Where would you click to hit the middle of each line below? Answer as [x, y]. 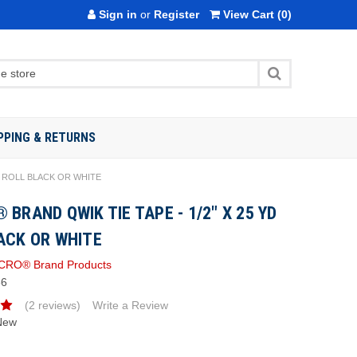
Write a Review [130, 305]
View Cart [248, 14]
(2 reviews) [52, 305]
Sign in [116, 14]
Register [176, 14]
